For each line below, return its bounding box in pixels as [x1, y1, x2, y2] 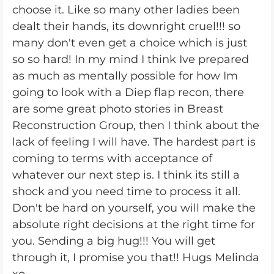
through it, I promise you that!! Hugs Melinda [12, 251, 259, 264]
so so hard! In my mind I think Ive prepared [12, 53, 249, 66]
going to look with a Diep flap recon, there [12, 86, 244, 99]
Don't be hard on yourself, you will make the [12, 201, 256, 215]
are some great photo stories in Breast [12, 102, 223, 116]
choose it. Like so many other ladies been [12, 3, 240, 17]
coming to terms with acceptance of [12, 152, 212, 165]
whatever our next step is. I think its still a [12, 168, 240, 182]
